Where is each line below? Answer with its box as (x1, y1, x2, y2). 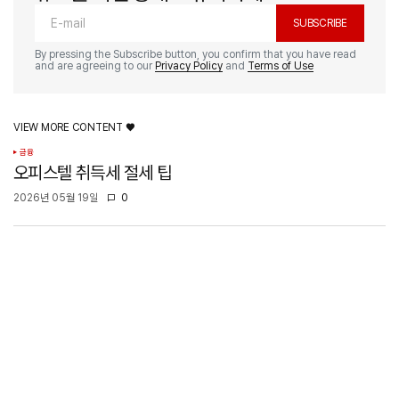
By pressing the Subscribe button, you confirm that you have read (35, 47, 356, 61)
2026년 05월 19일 (13, 191, 98, 204)
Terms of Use (248, 59, 313, 72)
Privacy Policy (155, 59, 223, 72)
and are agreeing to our (35, 59, 155, 72)
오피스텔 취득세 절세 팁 (13, 161, 172, 183)
